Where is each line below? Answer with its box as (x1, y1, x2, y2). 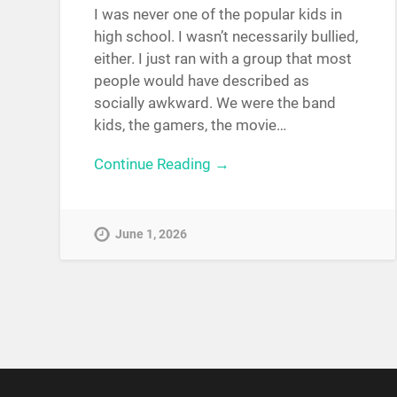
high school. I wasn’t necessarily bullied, (94, 27, 359, 46)
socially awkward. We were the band (94, 94, 337, 113)
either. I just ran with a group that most (94, 50, 353, 68)
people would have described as (94, 72, 310, 90)
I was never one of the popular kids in (94, 5, 343, 24)
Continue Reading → (94, 154, 230, 173)
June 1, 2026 (115, 226, 188, 242)
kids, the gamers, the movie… (94, 116, 287, 135)
